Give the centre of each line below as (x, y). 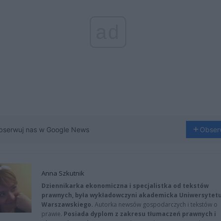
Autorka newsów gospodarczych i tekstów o (156, 204)
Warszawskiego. (68, 204)
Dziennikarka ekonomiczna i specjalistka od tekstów (125, 185)
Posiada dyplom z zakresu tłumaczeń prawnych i (140, 214)
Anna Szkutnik (63, 173)
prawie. (53, 214)
